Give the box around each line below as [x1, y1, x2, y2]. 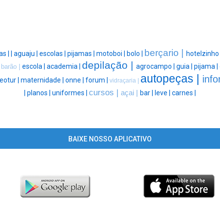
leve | [155, 89, 172, 97]
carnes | [172, 89, 196, 97]
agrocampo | [136, 62, 176, 71]
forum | [85, 76, 110, 84]
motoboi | [96, 50, 127, 58]
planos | [27, 89, 52, 97]
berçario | [144, 48, 186, 58]
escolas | [39, 50, 67, 58]
